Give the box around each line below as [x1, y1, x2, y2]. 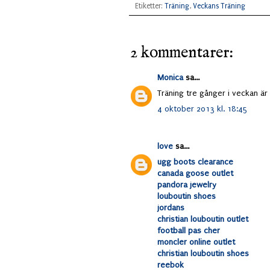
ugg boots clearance [157, 157, 233, 167]
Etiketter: [135, 2, 165, 11]
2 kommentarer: [130, 43, 233, 64]
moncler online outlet [157, 237, 235, 247]
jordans [157, 203, 184, 213]
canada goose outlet [157, 169, 233, 178]
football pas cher [157, 226, 220, 236]
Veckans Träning [193, 2, 245, 11]
